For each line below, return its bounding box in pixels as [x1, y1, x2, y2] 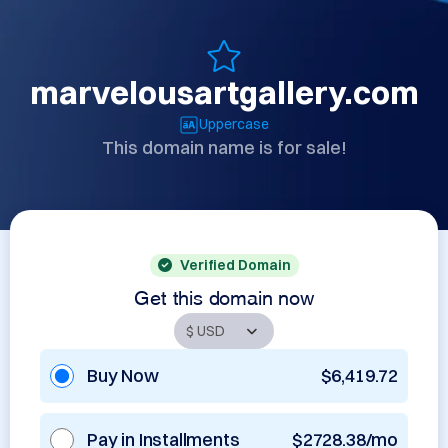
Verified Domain [179, 256, 291, 274]
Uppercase [199, 115, 269, 133]
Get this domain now [134, 290, 314, 300]
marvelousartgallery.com [29, 73, 419, 112]
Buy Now [87, 364, 159, 387]
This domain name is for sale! [101, 136, 347, 159]
